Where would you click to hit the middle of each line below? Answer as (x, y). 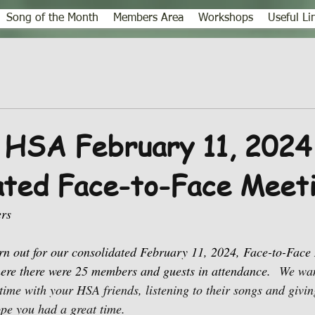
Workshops (226, 18)
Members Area (148, 18)
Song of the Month (52, 18)
